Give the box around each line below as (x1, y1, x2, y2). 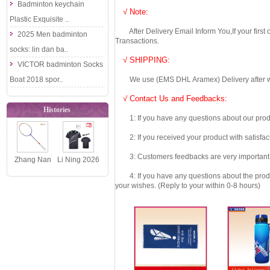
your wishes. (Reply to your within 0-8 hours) (115, 181, 260, 190)
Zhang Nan (14, 155, 51, 164)
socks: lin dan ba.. (10, 45, 69, 54)
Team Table (59, 186, 98, 194)
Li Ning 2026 (57, 155, 99, 164)
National (64, 171, 92, 179)
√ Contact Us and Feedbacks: (115, 94, 227, 103)
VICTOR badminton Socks (17, 60, 104, 69)
